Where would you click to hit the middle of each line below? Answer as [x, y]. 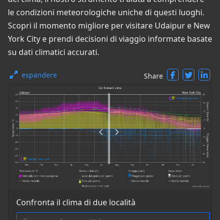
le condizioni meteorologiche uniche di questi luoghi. [106, 12]
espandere [39, 75]
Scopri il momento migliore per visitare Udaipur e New [109, 26]
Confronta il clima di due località [76, 203]
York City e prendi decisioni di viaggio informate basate [110, 39]
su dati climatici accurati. [54, 52]
